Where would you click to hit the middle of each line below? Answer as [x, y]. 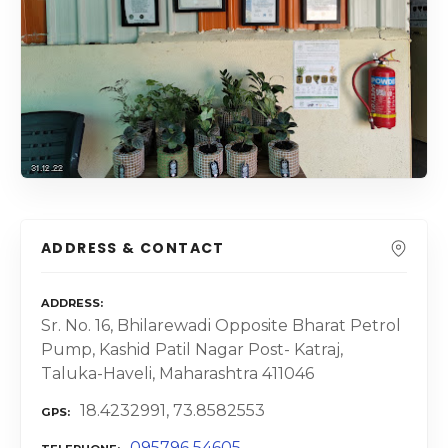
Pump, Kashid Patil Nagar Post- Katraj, [192, 350]
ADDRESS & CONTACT [133, 247]
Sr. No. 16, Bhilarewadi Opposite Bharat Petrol [221, 326]
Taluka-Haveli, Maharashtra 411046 [177, 374]
